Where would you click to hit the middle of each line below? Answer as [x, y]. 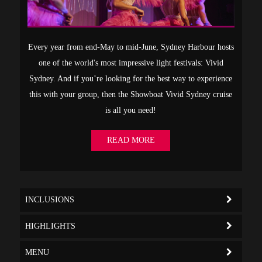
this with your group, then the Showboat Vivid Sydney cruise [131, 94]
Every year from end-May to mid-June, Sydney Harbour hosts [131, 47]
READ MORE [131, 140]
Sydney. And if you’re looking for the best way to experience [131, 78]
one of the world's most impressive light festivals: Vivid [131, 63]
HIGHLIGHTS [51, 226]
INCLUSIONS [50, 199]
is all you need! [131, 110]
